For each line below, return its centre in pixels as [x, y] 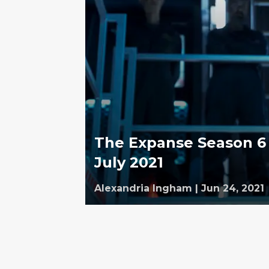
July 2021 [129, 162]
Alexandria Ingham [143, 188]
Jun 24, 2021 [233, 188]
